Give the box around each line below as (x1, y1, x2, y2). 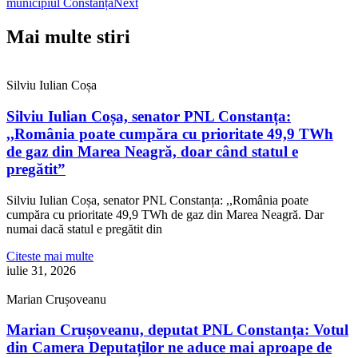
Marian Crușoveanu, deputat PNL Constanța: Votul (6, 321, 348, 339)
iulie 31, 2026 (6, 263, 76, 277)
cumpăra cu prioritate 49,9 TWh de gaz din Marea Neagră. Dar (6, 207, 324, 221)
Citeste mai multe (6, 249, 93, 263)
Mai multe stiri (6, 26, 130, 48)
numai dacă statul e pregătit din (6, 221, 162, 236)
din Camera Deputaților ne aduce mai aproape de (6, 339, 332, 356)
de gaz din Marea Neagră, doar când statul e (6, 142, 298, 160)
